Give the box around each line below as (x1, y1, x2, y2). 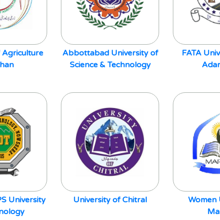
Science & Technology (69, 60, 151, 70)
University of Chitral (73, 195, 147, 205)
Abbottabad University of (62, 48, 158, 58)
